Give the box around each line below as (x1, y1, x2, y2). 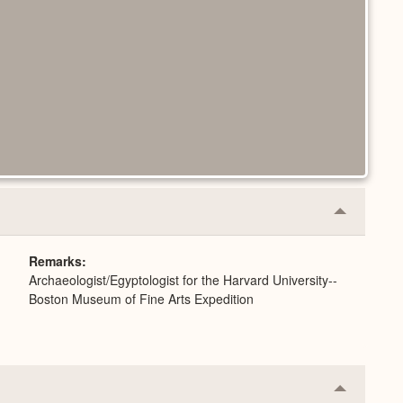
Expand (339, 235, 389, 256)
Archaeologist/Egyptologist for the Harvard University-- (29, 271, 337, 289)
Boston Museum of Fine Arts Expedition (29, 290, 254, 308)
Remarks (29, 252, 82, 270)
